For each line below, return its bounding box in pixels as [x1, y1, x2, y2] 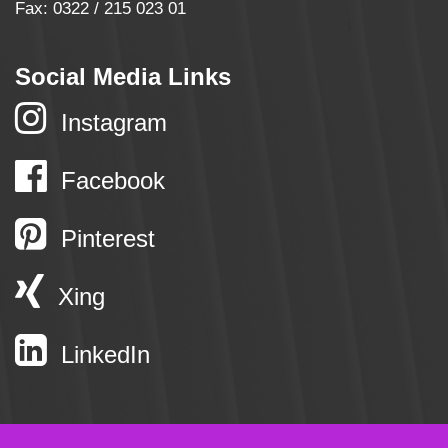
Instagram [54, 108, 168, 136]
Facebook [54, 167, 166, 195]
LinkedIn [54, 341, 151, 369]
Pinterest [54, 225, 156, 253]
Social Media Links [15, 62, 231, 90]
